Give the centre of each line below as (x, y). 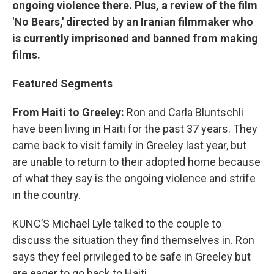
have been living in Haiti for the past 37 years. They (135, 128)
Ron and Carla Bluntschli (185, 112)
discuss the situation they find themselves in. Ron (133, 240)
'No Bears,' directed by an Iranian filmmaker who (133, 21)
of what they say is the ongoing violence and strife (134, 178)
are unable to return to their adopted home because (136, 161)
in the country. (46, 194)
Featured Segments (62, 83)
